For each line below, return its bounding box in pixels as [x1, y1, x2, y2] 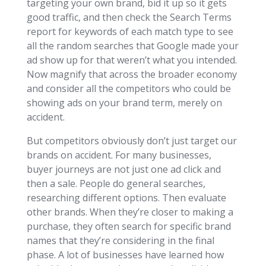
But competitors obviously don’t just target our [26, 134, 237, 148]
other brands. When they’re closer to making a [26, 205, 233, 219]
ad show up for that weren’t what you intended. [26, 53, 237, 67]
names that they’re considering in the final [26, 234, 214, 248]
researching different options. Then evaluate [26, 191, 226, 205]
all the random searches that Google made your [26, 39, 239, 53]
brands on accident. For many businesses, [26, 148, 211, 162]
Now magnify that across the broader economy [26, 68, 237, 81]
